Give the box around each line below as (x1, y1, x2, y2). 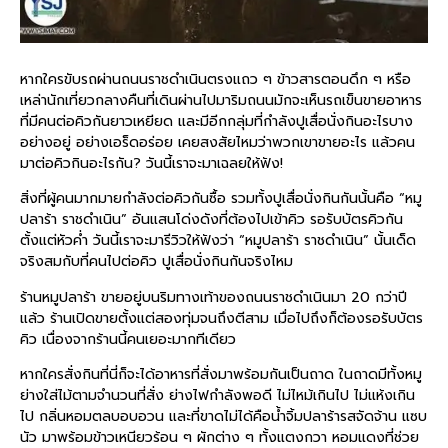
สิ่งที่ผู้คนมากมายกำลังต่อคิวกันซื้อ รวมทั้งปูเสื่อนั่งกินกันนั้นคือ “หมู (20, 188, 422, 210)
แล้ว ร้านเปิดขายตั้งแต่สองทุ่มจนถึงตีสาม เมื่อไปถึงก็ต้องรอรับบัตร (20, 307, 423, 329)
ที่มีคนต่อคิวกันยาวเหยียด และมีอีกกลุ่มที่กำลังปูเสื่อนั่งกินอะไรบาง (20, 110, 413, 132)
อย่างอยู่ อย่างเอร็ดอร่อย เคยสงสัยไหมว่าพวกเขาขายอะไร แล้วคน (20, 131, 415, 153)
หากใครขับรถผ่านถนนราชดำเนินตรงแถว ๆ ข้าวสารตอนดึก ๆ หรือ (20, 68, 411, 90)
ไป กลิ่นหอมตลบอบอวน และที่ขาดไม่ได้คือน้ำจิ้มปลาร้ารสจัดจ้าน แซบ (20, 406, 427, 428)
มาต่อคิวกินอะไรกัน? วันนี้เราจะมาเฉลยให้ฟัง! (20, 152, 283, 174)
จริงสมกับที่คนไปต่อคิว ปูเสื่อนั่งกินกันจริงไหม (20, 251, 293, 273)
